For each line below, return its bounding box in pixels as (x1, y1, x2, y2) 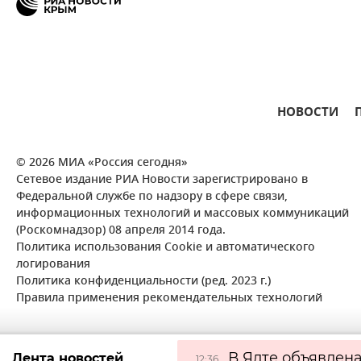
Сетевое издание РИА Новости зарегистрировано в (16, 171, 308, 190)
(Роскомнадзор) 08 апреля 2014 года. (16, 222, 226, 241)
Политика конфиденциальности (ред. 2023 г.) (16, 272, 271, 292)
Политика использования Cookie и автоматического (16, 239, 315, 258)
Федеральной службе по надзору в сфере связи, (16, 188, 288, 207)
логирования (16, 255, 90, 275)
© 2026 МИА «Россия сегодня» (16, 154, 188, 173)
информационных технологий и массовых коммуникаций (16, 205, 349, 224)
